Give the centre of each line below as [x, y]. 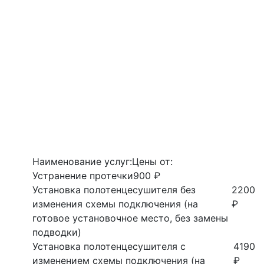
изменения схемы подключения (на [115, 204]
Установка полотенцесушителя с [109, 246]
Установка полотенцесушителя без [114, 190]
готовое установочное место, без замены [130, 218]
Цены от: [152, 161]
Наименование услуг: [82, 161]
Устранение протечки [83, 176]
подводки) [57, 232]
